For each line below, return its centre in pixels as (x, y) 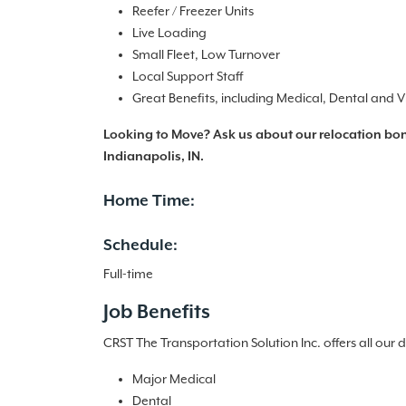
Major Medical (174, 380)
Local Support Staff (188, 77)
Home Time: (149, 201)
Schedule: (140, 246)
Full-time (128, 275)
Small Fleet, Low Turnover (206, 55)
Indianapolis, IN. (154, 157)
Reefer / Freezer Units (193, 12)
